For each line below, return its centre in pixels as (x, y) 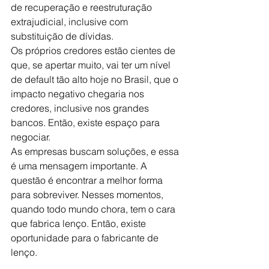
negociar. (31, 137)
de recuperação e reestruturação (83, 7)
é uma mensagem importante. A (80, 166)
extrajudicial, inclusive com (71, 22)
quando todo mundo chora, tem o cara (94, 209)
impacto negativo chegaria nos (79, 94)
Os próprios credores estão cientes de (94, 50)
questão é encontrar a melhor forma (88, 180)
